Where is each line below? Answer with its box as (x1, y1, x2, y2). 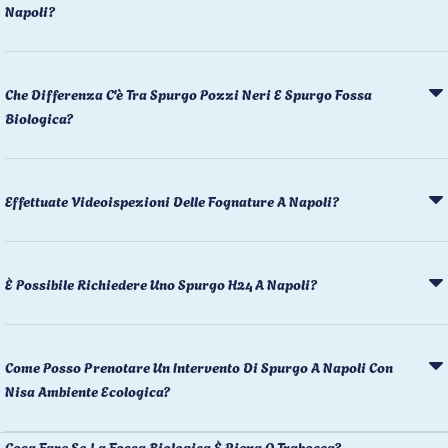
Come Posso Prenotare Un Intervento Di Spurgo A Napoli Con (5, 355, 393, 377)
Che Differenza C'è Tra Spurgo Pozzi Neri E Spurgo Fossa (5, 82, 372, 104)
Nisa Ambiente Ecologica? (5, 379, 170, 401)
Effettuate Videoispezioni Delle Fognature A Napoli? (5, 189, 339, 211)
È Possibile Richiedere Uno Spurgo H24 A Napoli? (5, 272, 317, 294)
